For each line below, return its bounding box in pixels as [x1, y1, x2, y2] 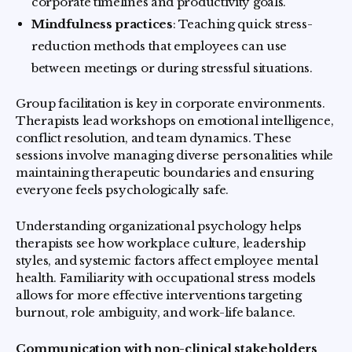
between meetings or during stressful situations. [31, 60, 313, 76]
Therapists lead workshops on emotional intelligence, [16, 113, 334, 129]
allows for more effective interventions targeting [16, 288, 302, 303]
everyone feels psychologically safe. [16, 182, 229, 198]
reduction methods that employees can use [31, 38, 287, 54]
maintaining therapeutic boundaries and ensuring [16, 165, 313, 181]
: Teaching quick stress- [172, 16, 313, 32]
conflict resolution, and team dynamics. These [16, 130, 291, 146]
